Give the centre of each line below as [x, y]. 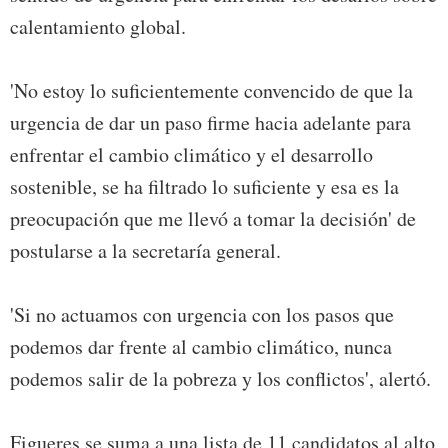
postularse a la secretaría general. [145, 251]
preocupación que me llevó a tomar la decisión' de [213, 219]
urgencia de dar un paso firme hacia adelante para [210, 123]
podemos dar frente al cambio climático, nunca [201, 347]
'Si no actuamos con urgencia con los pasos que [202, 315]
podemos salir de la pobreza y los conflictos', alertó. [220, 379]
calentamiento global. [98, 27]
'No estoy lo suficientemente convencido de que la [211, 91]
